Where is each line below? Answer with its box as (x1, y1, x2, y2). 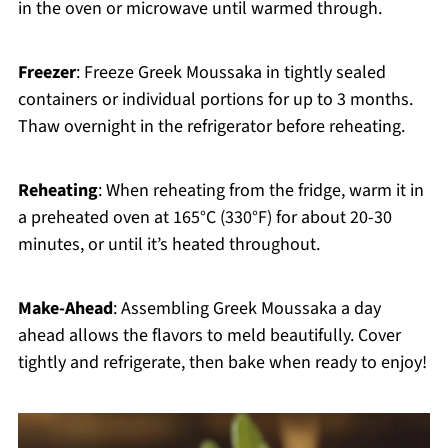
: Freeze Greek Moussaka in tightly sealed (75, 60, 386, 86)
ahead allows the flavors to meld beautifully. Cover (17, 323, 401, 349)
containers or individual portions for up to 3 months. (17, 87, 413, 113)
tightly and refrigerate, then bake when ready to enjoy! (17, 350, 427, 376)
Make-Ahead (17, 296, 113, 322)
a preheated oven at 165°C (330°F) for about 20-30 (17, 205, 392, 231)
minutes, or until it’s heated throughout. (17, 232, 320, 258)
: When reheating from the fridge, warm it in (97, 178, 424, 204)
